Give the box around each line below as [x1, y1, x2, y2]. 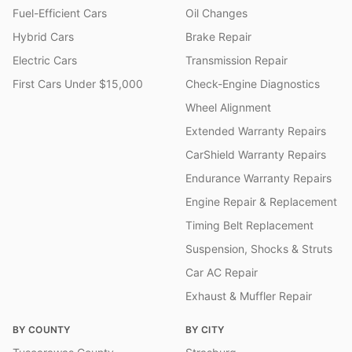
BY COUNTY [13, 323, 71, 335]
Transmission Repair [185, 53, 288, 67]
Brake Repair [185, 29, 251, 43]
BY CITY [185, 323, 225, 335]
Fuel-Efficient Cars [13, 5, 107, 20]
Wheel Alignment [185, 100, 271, 114]
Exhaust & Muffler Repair [185, 288, 312, 302]
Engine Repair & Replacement [185, 194, 337, 208]
